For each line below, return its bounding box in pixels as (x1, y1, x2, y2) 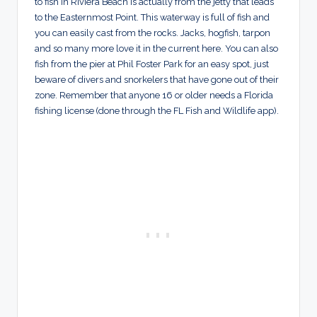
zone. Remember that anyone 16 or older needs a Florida (35, 89, 273, 100)
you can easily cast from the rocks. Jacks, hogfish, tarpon (35, 27, 270, 38)
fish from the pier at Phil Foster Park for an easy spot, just (35, 58, 269, 69)
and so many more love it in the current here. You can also (35, 42, 278, 54)
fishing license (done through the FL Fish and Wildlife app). (35, 105, 279, 116)
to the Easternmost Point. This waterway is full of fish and (35, 11, 270, 23)
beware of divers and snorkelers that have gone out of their (35, 74, 279, 85)
